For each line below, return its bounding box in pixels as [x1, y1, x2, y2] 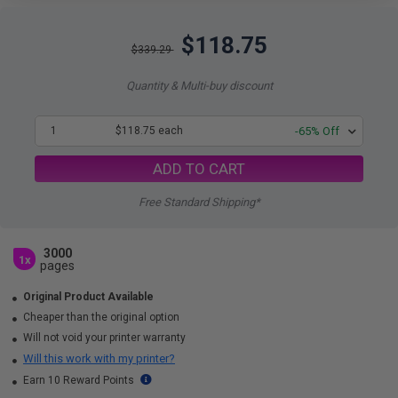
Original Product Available [23, 291, 154, 303]
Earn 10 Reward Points [20, 374, 137, 386]
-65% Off [295, 124, 339, 138]
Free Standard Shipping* [138, 195, 260, 209]
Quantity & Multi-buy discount [125, 79, 273, 92]
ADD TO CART [153, 159, 245, 178]
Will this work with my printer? [23, 352, 175, 365]
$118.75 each [115, 124, 184, 137]
